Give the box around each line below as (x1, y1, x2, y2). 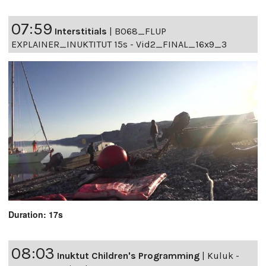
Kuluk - (207, 249, 239, 261)
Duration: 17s (8, 208, 63, 220)
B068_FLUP (115, 25, 166, 37)
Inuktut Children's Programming (57, 249, 199, 261)
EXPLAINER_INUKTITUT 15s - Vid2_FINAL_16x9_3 (11, 38, 227, 50)
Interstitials (55, 25, 107, 37)
